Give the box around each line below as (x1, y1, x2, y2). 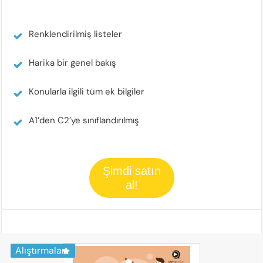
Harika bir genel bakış (29, 56, 116, 69)
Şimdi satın (102, 164, 161, 177)
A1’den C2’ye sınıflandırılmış (29, 114, 139, 126)
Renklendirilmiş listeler (29, 28, 122, 40)
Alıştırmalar (15, 244, 65, 257)
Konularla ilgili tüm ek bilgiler (29, 85, 144, 97)
